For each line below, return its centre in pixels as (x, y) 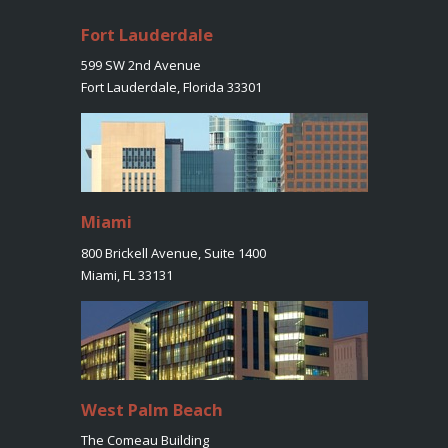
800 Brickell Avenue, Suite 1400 (173, 252)
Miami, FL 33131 (126, 274)
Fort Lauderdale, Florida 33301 (171, 87)
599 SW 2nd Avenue (140, 65)
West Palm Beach (151, 409)
